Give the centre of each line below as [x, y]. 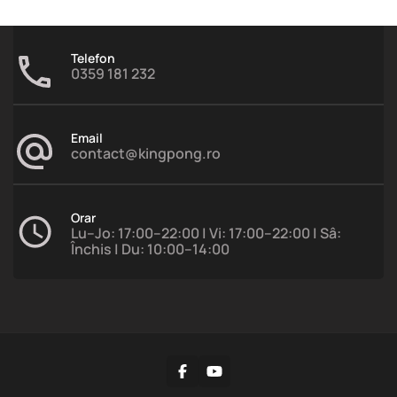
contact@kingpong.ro [146, 154]
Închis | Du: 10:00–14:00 [150, 249]
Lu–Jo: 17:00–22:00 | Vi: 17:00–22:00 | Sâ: [206, 234]
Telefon [93, 58]
